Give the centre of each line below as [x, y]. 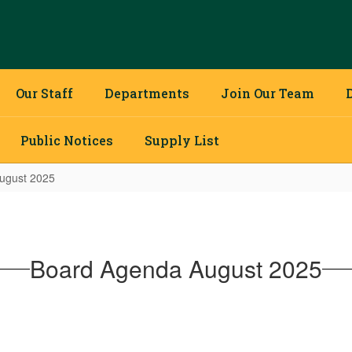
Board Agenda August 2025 [176, 268]
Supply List [182, 140]
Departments [147, 93]
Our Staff [44, 93]
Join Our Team [268, 93]
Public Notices [67, 140]
